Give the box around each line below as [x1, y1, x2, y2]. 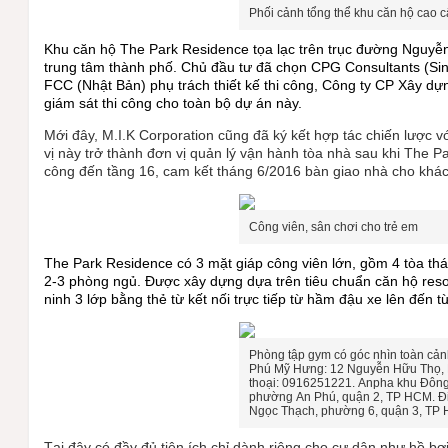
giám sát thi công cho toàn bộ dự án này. [44, 94, 303, 111]
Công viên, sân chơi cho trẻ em [249, 219, 419, 234]
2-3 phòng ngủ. [44, 272, 146, 289]
